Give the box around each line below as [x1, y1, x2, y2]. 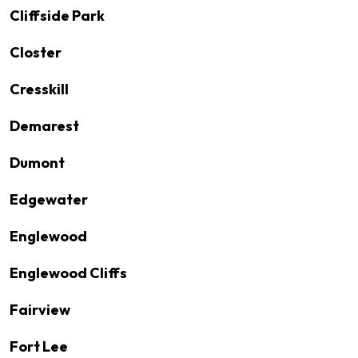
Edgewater [10, 190, 88, 209]
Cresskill [10, 80, 69, 98]
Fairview [10, 300, 70, 319]
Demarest [10, 117, 79, 135]
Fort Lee [10, 337, 68, 356]
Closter [10, 43, 62, 62]
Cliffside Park [10, 6, 105, 25]
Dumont [10, 153, 65, 172]
